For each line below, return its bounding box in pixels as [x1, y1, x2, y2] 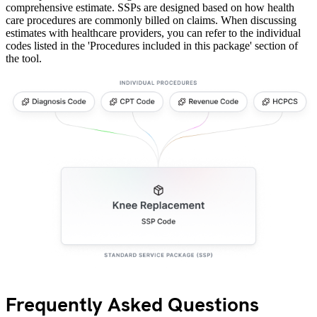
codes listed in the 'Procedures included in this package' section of [6, 39, 298, 52]
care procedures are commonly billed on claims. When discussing [6, 13, 296, 26]
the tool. [6, 52, 42, 64]
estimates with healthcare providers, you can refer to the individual [6, 26, 301, 39]
